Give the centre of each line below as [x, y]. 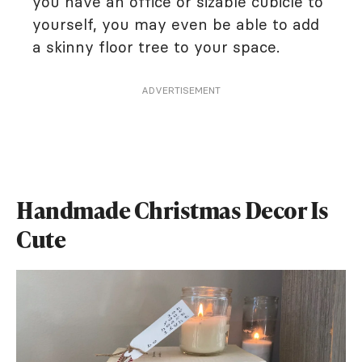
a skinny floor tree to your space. [158, 47]
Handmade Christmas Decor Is [173, 210]
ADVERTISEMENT [181, 90]
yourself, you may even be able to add [176, 24]
